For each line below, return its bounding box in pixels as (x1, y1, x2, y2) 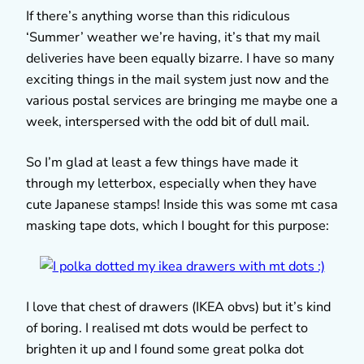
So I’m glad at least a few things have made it (26, 153, 298, 171)
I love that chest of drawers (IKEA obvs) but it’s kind (26, 297, 331, 316)
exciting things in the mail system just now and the (26, 70, 329, 89)
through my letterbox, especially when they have (26, 174, 317, 193)
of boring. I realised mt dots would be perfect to (26, 318, 308, 337)
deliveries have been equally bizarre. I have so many (26, 49, 334, 67)
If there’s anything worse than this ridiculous (26, 6, 290, 25)
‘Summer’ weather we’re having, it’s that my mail (26, 28, 320, 46)
